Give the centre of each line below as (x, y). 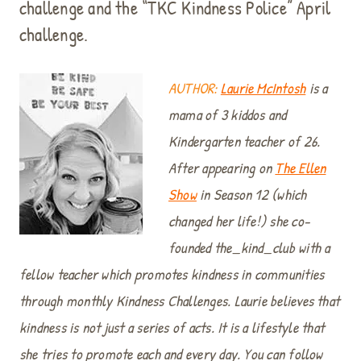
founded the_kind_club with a (249, 248)
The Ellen (301, 168)
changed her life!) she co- (239, 222)
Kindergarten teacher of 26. (245, 142)
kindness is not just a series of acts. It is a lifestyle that (172, 328)
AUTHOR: (193, 89)
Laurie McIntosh (263, 89)
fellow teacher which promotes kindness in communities (172, 275)
